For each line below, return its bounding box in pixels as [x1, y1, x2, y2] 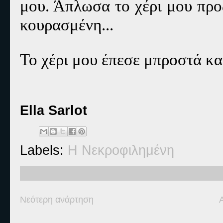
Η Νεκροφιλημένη [68, 142, 174, 158]
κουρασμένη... [20, 15, 113, 34]
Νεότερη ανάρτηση [20, 195, 94, 205]
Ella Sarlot [20, 103, 87, 118]
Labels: [20, 142, 68, 158]
